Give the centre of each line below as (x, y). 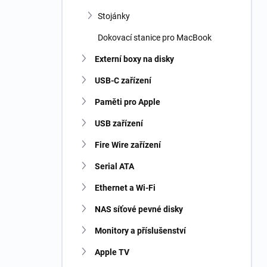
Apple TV (112, 252)
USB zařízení (119, 123)
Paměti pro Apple (128, 102)
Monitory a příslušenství (140, 231)
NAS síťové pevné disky (139, 209)
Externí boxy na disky (134, 59)
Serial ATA (114, 166)
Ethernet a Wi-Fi (125, 188)
